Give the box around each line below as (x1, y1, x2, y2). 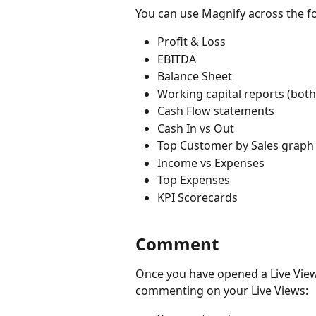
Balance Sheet (157, 68, 232, 85)
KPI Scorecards (157, 189, 238, 205)
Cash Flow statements (157, 103, 274, 119)
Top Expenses (157, 172, 230, 188)
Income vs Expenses (157, 154, 265, 171)
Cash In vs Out (157, 120, 237, 136)
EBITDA (157, 51, 196, 67)
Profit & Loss (157, 34, 226, 50)
